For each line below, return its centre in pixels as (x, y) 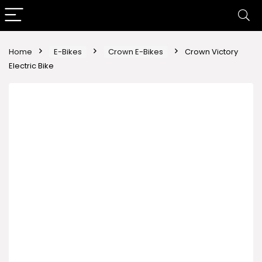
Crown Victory (211, 52)
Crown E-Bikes (136, 52)
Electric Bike (31, 66)
